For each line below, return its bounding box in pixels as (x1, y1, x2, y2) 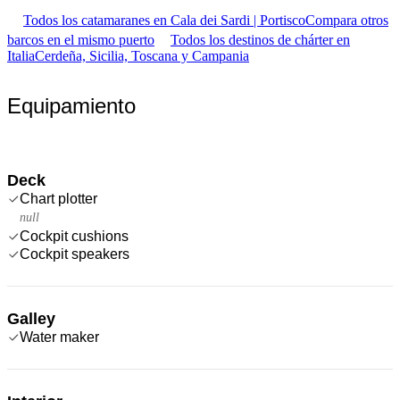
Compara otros (305, 12, 388, 28)
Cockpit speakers (20, 246, 129, 262)
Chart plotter (20, 190, 97, 206)
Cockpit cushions (20, 228, 129, 244)
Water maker (20, 329, 99, 345)
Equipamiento (7, 93, 136, 118)
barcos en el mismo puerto (7, 31, 154, 47)
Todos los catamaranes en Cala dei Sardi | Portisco (23, 12, 305, 28)
